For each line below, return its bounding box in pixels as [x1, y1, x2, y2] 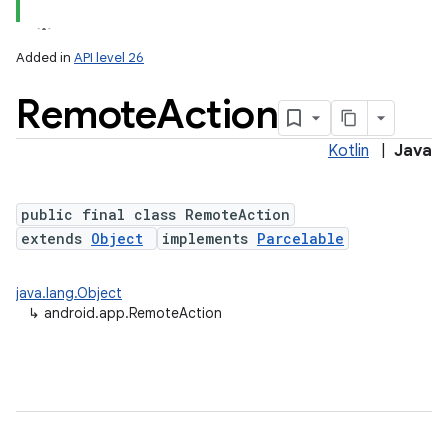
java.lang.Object [16, 284, 122, 302]
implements [162, 229, 257, 248]
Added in [16, 49, 74, 66]
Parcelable [257, 229, 344, 248]
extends [21, 229, 91, 248]
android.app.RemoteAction [44, 304, 222, 322]
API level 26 [74, 49, 144, 66]
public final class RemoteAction [21, 205, 290, 224]
